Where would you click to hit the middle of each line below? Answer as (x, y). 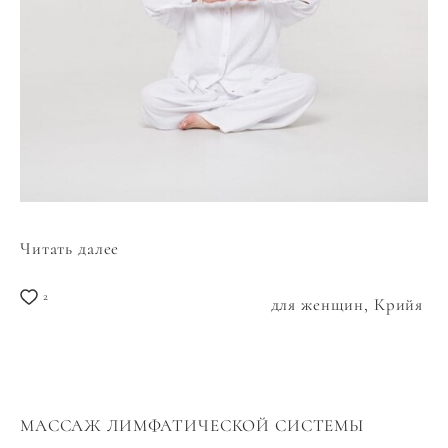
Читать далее (70, 249)
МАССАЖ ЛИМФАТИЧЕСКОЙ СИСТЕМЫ (192, 426)
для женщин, (322, 305)
